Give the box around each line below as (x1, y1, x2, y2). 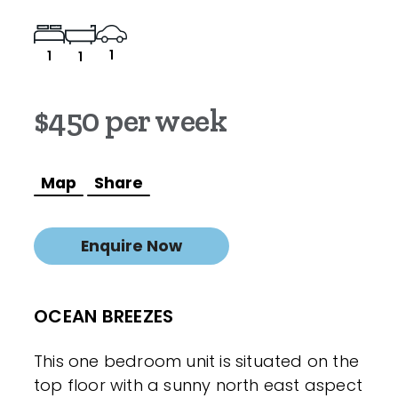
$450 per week (34, 100, 227, 139)
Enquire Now (81, 235, 182, 257)
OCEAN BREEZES (34, 303, 174, 329)
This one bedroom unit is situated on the (34, 349, 360, 372)
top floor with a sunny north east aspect (34, 373, 363, 396)
